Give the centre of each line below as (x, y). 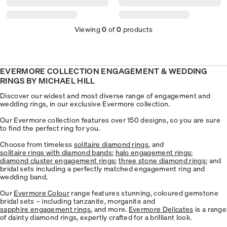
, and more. (110, 209)
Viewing (88, 29)
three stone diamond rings (162, 160)
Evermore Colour (42, 192)
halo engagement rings (153, 152)
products (137, 29)
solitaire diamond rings (111, 144)
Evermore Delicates (161, 209)
